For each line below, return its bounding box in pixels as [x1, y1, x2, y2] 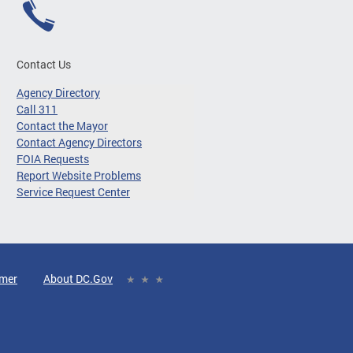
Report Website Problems [17, 167, 141, 183]
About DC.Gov [43, 270, 113, 286]
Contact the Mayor [17, 117, 108, 133]
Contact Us [17, 56, 71, 72]
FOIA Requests [17, 150, 89, 166]
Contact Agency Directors [17, 134, 142, 150]
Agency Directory [17, 84, 100, 100]
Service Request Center [17, 184, 130, 199]
